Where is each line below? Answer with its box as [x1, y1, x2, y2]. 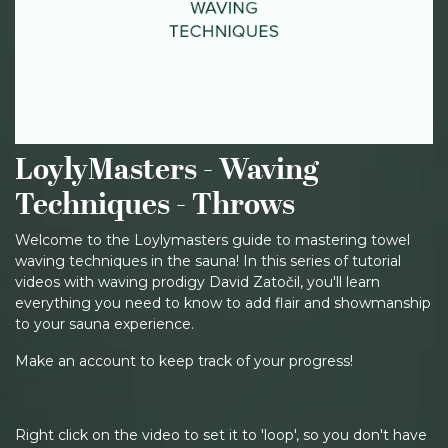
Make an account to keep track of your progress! [15, 352, 353, 370]
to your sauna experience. [15, 315, 194, 333]
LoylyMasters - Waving [15, 146, 318, 192]
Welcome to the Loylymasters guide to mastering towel [15, 231, 410, 249]
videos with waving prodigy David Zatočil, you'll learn [15, 273, 380, 291]
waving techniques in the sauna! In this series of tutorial [15, 252, 401, 270]
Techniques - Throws [15, 181, 295, 227]
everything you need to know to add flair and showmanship [15, 294, 431, 312]
